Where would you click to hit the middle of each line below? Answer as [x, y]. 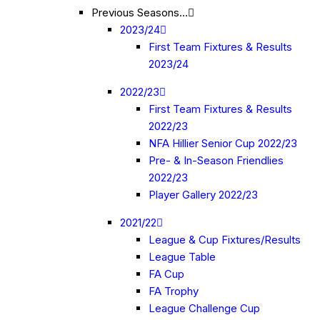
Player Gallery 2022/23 [203, 195]
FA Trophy [174, 291]
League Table [182, 257]
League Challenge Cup [204, 308]
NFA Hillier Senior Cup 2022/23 [223, 143]
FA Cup [166, 274]
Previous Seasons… [140, 12]
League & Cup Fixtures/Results [225, 240]
